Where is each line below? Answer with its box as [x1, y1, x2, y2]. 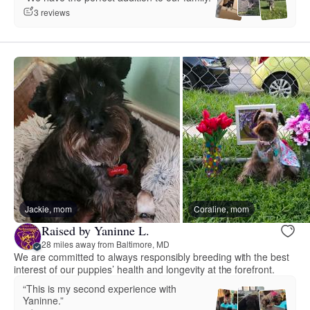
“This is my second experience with [23, 281, 176, 295]
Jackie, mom [25, 202, 72, 215]
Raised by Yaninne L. [42, 222, 149, 239]
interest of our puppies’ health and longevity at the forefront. [14, 262, 275, 276]
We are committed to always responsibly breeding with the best [14, 249, 290, 264]
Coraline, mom [194, 202, 249, 215]
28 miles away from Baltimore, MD [42, 238, 170, 250]
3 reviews [34, 6, 70, 18]
